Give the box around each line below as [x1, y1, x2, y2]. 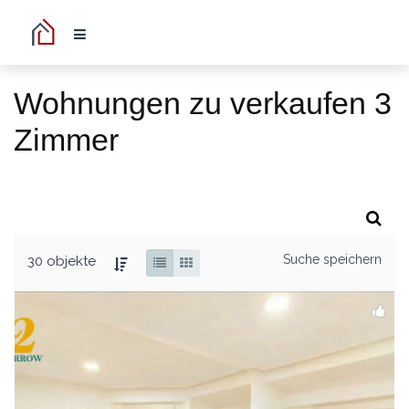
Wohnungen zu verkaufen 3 [14, 86, 392, 121]
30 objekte [27, 253, 100, 270]
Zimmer [14, 122, 119, 157]
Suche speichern [283, 252, 382, 267]
